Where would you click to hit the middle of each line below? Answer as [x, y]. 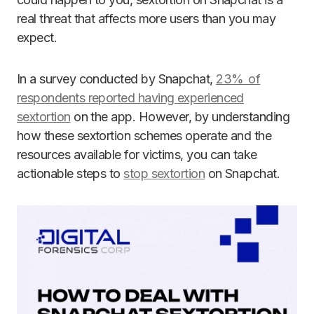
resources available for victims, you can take [137, 155]
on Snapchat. [243, 173]
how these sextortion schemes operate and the [144, 136]
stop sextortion [164, 173]
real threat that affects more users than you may [146, 19]
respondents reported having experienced [130, 98]
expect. [37, 37]
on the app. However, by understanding [180, 117]
